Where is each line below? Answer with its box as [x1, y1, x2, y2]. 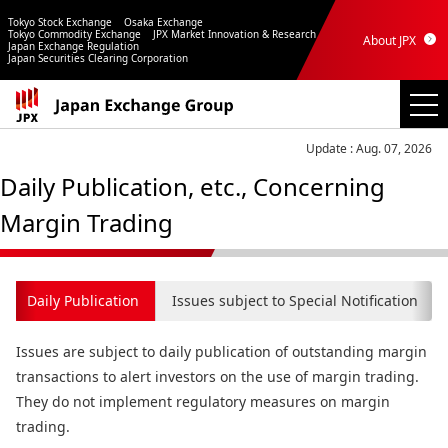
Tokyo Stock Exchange [7, 15, 112, 29]
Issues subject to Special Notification [172, 291, 418, 310]
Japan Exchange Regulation [7, 39, 139, 53]
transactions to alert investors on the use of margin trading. [16, 367, 419, 386]
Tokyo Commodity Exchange [7, 27, 141, 41]
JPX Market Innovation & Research [153, 27, 316, 41]
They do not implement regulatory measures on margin [16, 392, 390, 411]
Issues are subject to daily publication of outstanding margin [16, 342, 427, 361]
